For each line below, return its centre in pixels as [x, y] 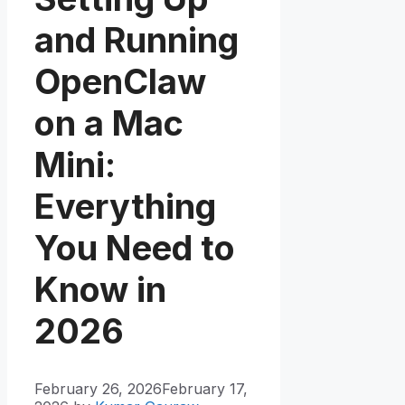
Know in [100, 289]
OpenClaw [120, 81]
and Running [137, 39]
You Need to [135, 247]
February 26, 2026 [98, 389]
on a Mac [109, 122]
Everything [125, 206]
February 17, [205, 389]
